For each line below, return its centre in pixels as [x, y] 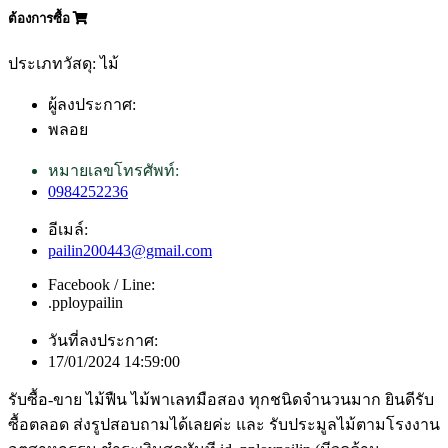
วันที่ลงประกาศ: [103, 341]
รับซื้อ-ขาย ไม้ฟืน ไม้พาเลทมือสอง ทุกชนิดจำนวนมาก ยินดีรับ [221, 400]
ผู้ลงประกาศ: [92, 105]
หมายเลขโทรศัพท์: [113, 171]
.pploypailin [85, 303]
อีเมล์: [68, 230]
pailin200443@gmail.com [130, 251]
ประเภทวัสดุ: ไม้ [63, 64]
